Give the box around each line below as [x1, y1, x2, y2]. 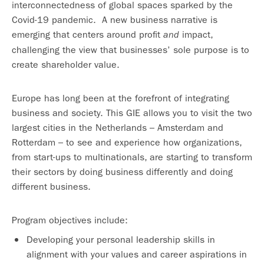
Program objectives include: [12, 214, 128, 226]
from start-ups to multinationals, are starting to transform [12, 151, 252, 163]
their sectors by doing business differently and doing [12, 166, 233, 177]
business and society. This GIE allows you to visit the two [12, 107, 252, 118]
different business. [12, 180, 91, 192]
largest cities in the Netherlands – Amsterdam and [12, 121, 223, 133]
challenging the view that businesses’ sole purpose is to [12, 44, 249, 55]
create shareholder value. [12, 58, 120, 70]
